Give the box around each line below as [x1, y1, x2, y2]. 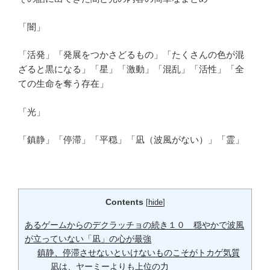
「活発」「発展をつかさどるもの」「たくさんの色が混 [18, 49, 244, 60]
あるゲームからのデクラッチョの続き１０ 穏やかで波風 [25, 219, 244, 230]
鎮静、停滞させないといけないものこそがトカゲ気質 [37, 247, 240, 257]
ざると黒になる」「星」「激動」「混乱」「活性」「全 [18, 64, 244, 75]
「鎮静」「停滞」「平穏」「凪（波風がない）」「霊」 [18, 134, 244, 145]
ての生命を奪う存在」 [18, 78, 108, 89]
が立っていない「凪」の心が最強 [25, 233, 151, 243]
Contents [105, 197, 143, 207]
